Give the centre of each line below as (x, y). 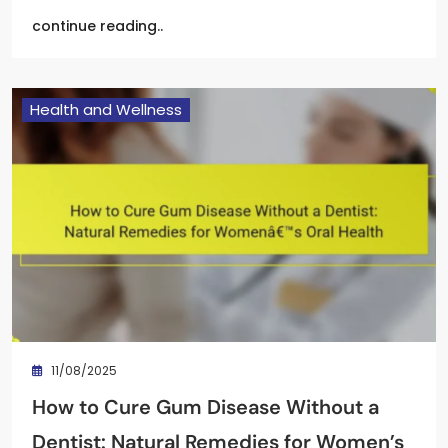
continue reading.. (97, 25)
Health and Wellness (106, 109)
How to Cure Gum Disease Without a (205, 407)
